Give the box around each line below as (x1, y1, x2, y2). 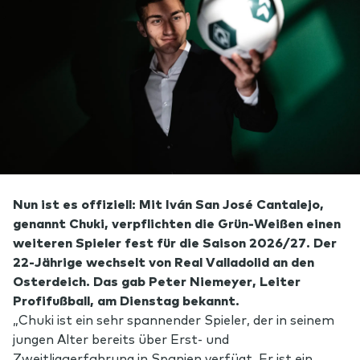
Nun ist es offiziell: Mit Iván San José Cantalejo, (13, 194, 324, 212)
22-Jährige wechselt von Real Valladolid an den (13, 252, 314, 270)
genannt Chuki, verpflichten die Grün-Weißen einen (13, 213, 341, 231)
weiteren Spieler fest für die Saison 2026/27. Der (13, 232, 337, 251)
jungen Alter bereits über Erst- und (13, 329, 229, 347)
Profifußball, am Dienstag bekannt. (13, 290, 239, 309)
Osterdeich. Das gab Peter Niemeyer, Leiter (13, 271, 301, 289)
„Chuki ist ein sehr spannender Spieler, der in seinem (13, 309, 334, 328)
